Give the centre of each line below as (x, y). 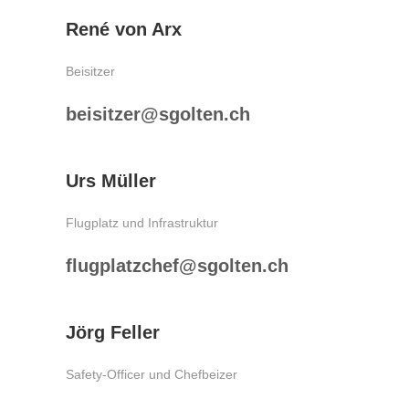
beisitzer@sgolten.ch (158, 114)
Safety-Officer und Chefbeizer (152, 374)
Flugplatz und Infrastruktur (142, 223)
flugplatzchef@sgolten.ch (177, 266)
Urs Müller (111, 181)
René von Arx (124, 29)
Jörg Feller (113, 332)
